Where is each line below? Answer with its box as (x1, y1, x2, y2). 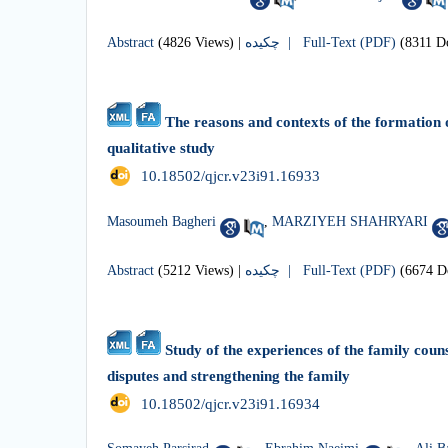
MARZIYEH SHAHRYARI (272, 213, 428, 229)
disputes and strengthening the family (107, 367, 350, 384)
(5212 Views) (158, 262, 234, 278)
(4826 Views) (158, 35, 234, 51)
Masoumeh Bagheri (107, 213, 216, 229)
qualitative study (107, 140, 215, 157)
